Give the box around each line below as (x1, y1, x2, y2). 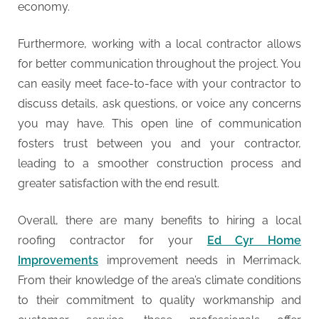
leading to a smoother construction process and (18, 156, 301, 170)
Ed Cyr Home (206, 233, 302, 247)
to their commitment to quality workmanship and (18, 293, 301, 307)
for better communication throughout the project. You (18, 56, 301, 70)
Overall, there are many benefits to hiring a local (18, 213, 301, 227)
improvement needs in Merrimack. (98, 253, 301, 267)
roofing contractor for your (18, 233, 207, 247)
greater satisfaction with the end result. (18, 176, 219, 190)
